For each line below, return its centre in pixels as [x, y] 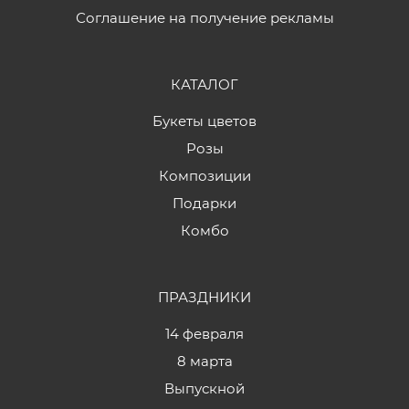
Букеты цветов [204, 121]
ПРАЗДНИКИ [204, 297]
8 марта [204, 361]
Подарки [204, 203]
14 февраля [204, 334]
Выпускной [204, 388]
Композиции [204, 176]
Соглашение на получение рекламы [204, 18]
